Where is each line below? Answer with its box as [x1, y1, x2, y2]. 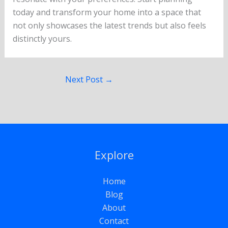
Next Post [65, 73, 105, 85]
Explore [94, 147, 134, 162]
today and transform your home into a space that [12, 6, 201, 18]
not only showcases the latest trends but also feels [12, 19, 206, 31]
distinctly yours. [12, 33, 72, 44]
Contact [99, 215, 129, 226]
